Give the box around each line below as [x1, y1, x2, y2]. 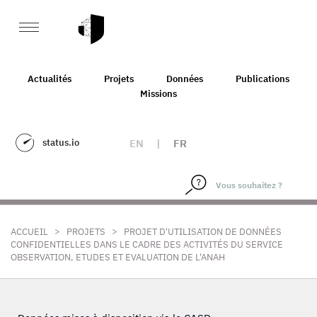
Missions [140, 87, 177, 100]
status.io [42, 137, 79, 149]
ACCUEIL [11, 226, 48, 238]
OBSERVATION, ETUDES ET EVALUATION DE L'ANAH [11, 251, 225, 263]
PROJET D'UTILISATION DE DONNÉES [124, 226, 282, 238]
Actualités [28, 72, 71, 85]
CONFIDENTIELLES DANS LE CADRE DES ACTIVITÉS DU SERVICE [11, 238, 283, 250]
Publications [236, 72, 289, 85]
